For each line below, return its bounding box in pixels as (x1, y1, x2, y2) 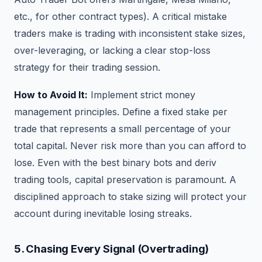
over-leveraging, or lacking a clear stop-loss (14, 44, 211, 57)
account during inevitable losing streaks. (14, 208, 192, 220)
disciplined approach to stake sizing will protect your (14, 191, 247, 203)
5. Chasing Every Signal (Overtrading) (14, 242, 209, 256)
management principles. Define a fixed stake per (14, 106, 227, 118)
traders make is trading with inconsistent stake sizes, (14, 27, 246, 40)
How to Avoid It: (14, 89, 88, 101)
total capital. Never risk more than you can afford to (14, 140, 246, 152)
